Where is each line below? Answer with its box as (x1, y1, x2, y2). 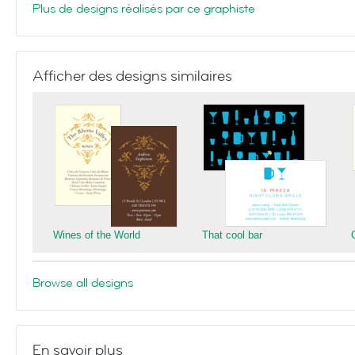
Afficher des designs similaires (32, 67, 232, 86)
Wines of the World (53, 229, 140, 241)
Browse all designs (32, 274, 133, 292)
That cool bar (202, 229, 262, 241)
